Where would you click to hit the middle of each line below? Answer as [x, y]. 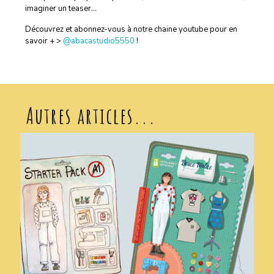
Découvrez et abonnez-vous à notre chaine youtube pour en [131, 29]
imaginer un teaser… [61, 9]
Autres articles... [91, 116]
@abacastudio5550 [98, 41]
